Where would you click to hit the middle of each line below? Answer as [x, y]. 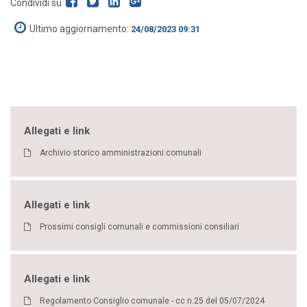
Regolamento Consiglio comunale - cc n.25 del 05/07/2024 [152, 301]
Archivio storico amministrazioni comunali [121, 153]
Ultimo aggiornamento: [80, 29]
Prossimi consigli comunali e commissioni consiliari [139, 227]
